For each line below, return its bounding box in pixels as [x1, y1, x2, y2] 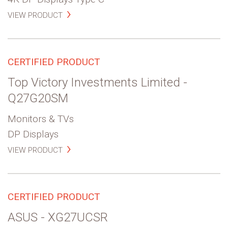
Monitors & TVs [8, 112, 74, 125]
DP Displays [8, 128, 59, 140]
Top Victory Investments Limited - [8, 75, 187, 90]
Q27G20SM [8, 91, 68, 105]
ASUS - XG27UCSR [8, 210, 108, 224]
